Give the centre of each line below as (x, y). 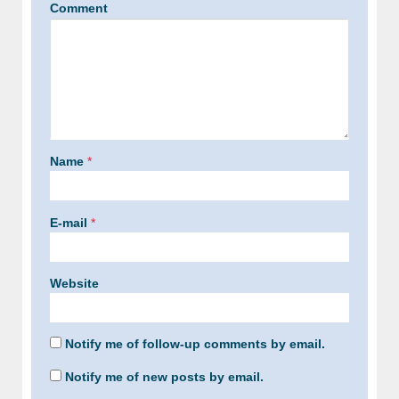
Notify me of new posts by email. (164, 376)
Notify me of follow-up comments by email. (195, 344)
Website (74, 283)
